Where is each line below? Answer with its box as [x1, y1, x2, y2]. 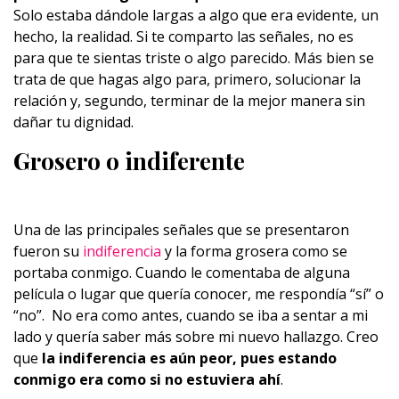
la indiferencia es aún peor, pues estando [42, 348, 337, 368]
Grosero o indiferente [13, 145, 245, 176]
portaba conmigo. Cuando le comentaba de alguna [13, 263, 350, 282]
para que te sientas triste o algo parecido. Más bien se [13, 48, 374, 68]
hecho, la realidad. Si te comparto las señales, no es [13, 27, 354, 46]
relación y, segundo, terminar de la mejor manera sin [13, 91, 365, 110]
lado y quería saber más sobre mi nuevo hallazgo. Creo [13, 327, 379, 346]
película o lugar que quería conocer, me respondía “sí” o [13, 284, 384, 304]
